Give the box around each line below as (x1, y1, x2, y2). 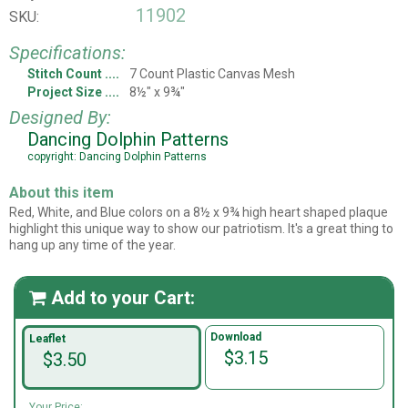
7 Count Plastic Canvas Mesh (129, 66, 295, 82)
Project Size (27, 85, 102, 100)
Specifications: (9, 42, 126, 65)
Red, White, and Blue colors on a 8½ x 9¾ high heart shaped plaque (9, 205, 388, 220)
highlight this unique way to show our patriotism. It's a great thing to (9, 221, 393, 237)
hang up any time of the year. (9, 238, 176, 253)
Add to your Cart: (51, 287, 195, 310)
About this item (9, 184, 114, 202)
